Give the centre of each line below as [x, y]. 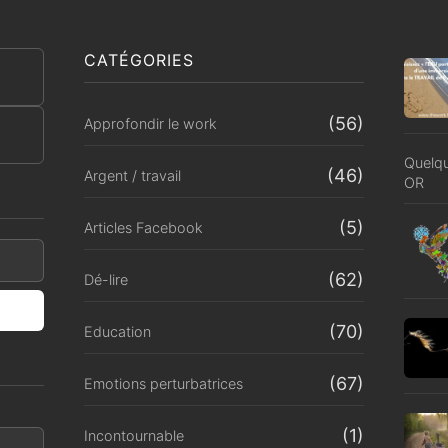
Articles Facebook [143, 227]
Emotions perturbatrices [163, 383]
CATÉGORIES [139, 59]
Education [117, 331]
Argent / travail [132, 175]
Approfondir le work [150, 123]
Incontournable [134, 435]
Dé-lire [106, 279]
